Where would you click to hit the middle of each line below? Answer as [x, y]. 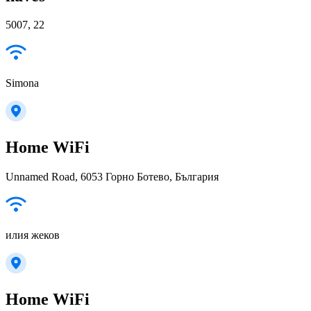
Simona [22, 83]
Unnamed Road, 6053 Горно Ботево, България [112, 177]
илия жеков [33, 235]
